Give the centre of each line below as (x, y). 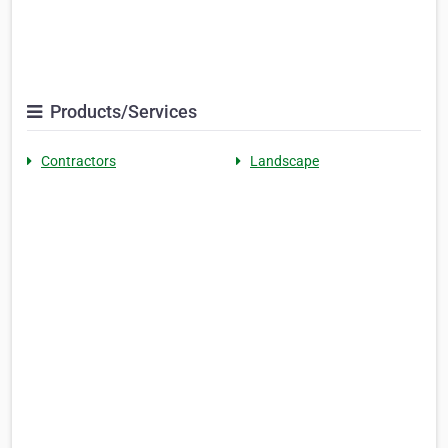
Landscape (284, 160)
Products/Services (121, 111)
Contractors (78, 160)
